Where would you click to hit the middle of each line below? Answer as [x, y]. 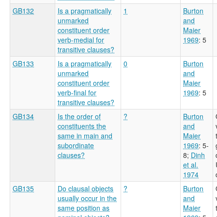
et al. [191, 164]
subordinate [76, 145]
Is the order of [79, 116]
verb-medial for [81, 39]
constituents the [82, 126]
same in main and [85, 135]
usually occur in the [87, 198]
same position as [84, 208]
